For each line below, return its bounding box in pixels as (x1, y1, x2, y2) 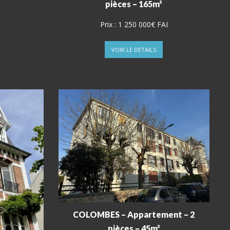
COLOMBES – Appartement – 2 (73, 209, 195, 220)
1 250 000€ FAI (118, 20, 168, 30)
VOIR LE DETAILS (111, 46, 157, 54)
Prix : (100, 20, 118, 30)
